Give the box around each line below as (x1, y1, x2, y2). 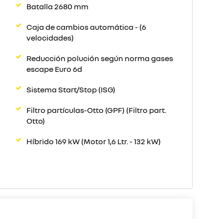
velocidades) (26, 33, 74, 43)
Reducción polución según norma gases (26, 53, 173, 63)
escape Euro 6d (26, 64, 82, 74)
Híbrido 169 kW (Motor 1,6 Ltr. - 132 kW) (26, 136, 161, 146)
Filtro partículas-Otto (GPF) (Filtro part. (26, 105, 166, 115)
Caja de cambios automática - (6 (26, 22, 146, 32)
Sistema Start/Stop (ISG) (26, 85, 115, 94)
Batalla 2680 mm (26, 1, 88, 11)
